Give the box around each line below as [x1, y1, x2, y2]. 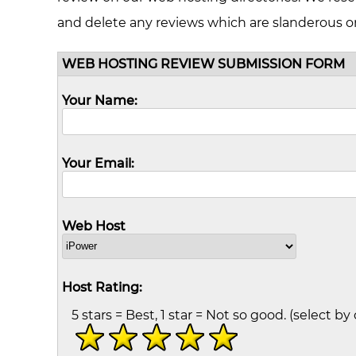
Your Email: [62, 155, 134, 171]
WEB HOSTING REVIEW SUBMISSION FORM [62, 56, 345, 72]
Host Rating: [62, 279, 142, 295]
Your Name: [62, 92, 137, 108]
